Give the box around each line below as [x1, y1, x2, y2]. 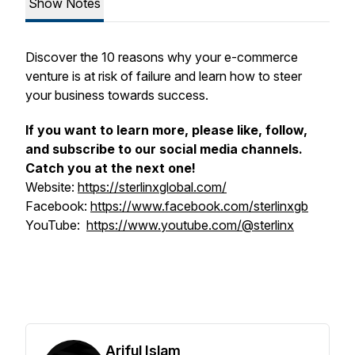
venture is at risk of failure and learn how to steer [25, 68, 302, 84]
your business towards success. [25, 87, 208, 103]
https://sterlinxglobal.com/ [78, 179, 227, 195]
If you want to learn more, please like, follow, [25, 122, 307, 138]
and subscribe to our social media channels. [25, 141, 303, 157]
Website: [25, 179, 78, 195]
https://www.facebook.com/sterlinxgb [90, 198, 308, 214]
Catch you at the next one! [25, 160, 196, 176]
